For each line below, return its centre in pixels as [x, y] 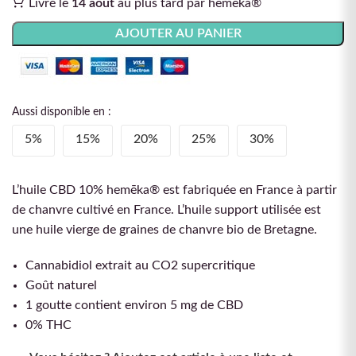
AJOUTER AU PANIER [178, 34]
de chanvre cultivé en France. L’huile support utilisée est [166, 210]
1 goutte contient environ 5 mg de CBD [134, 306]
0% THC [48, 325]
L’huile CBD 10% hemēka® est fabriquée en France [153, 190]
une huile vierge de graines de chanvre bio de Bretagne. [164, 230]
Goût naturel [61, 286]
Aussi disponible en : [62, 112]
